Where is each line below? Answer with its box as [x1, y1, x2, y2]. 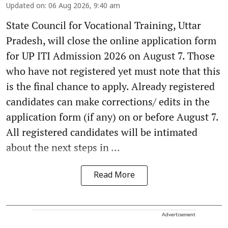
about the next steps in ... [6, 140, 120, 155]
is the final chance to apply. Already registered [6, 79, 215, 94]
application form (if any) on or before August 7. [6, 110, 218, 124]
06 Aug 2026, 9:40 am [48, 2, 120, 11]
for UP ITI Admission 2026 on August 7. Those [6, 49, 215, 63]
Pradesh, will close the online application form [6, 34, 216, 48]
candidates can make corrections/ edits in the [6, 95, 210, 109]
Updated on [6, 2, 45, 11]
